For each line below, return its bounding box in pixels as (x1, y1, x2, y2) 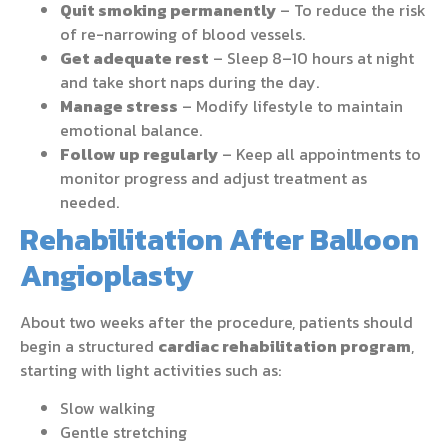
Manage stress (60, 93, 178, 118)
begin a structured (20, 333, 158, 358)
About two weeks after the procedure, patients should (20, 309, 413, 334)
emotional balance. (60, 117, 202, 142)
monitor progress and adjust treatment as (60, 165, 367, 190)
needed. (60, 189, 119, 214)
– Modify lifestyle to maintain (178, 93, 403, 118)
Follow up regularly (60, 141, 218, 166)
